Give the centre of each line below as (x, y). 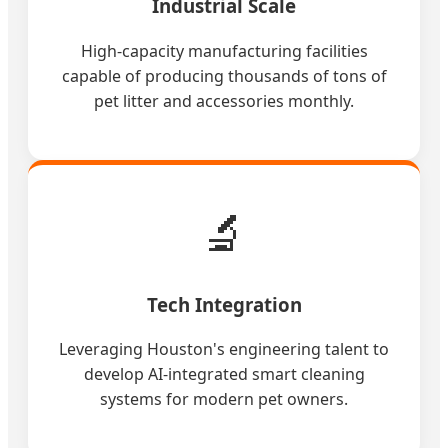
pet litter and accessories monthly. (224, 100)
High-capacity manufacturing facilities (224, 50)
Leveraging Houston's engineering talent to (224, 349)
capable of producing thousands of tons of (224, 75)
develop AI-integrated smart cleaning (224, 374)
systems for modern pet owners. (224, 399)
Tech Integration (224, 304)
